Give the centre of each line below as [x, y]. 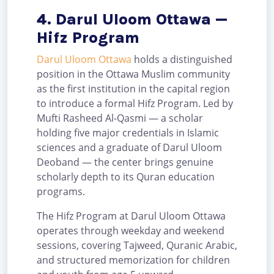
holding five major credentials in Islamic [128, 132]
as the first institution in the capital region [133, 88]
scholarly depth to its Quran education [126, 176]
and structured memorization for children [133, 260]
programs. [61, 191]
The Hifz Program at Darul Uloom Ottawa [131, 216]
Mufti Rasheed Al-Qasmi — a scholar [120, 118]
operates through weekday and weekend [131, 230]
